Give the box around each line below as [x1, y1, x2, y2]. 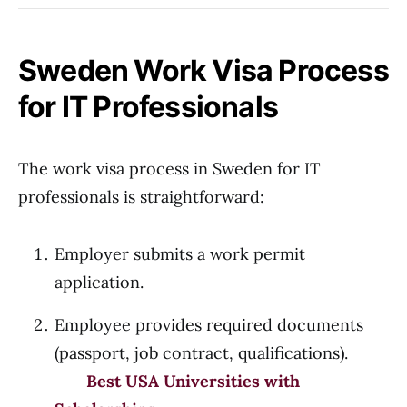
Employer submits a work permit [55, 243, 305, 264]
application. [55, 272, 144, 293]
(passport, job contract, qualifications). [55, 342, 389, 363]
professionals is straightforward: [18, 186, 264, 207]
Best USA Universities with [86, 371, 300, 392]
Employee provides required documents [55, 314, 363, 335]
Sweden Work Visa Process [18, 53, 389, 88]
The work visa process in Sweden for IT [18, 158, 321, 179]
